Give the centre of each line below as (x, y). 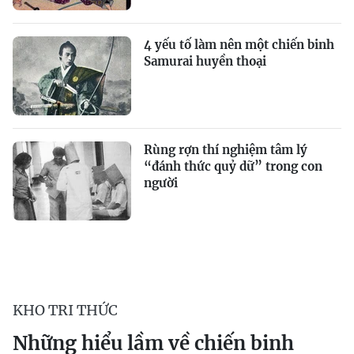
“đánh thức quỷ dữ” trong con (233, 166)
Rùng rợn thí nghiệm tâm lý (226, 150)
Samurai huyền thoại (205, 61)
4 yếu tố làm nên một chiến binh (239, 45)
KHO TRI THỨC (65, 310)
